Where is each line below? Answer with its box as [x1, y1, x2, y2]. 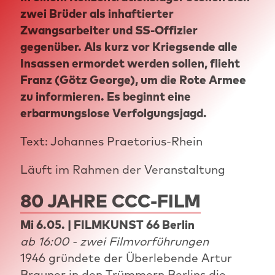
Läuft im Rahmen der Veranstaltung [20, 161, 225, 177]
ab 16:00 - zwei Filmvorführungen [20, 234, 209, 249]
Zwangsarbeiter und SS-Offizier [20, 22, 198, 37]
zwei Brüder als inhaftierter [20, 6, 174, 21]
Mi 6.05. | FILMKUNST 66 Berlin [20, 217, 195, 233]
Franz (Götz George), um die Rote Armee [20, 72, 246, 87]
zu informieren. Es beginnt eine [20, 88, 191, 104]
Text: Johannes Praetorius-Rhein [20, 133, 203, 149]
